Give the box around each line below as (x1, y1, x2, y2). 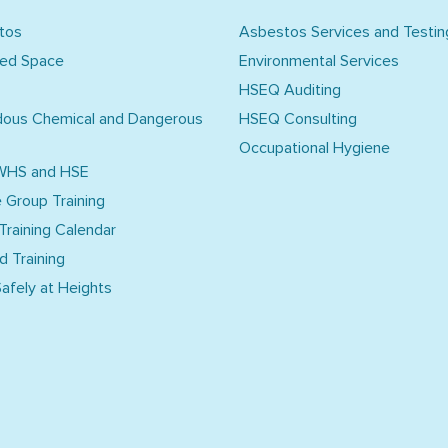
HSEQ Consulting (239, 109, 357, 130)
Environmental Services (239, 51, 399, 72)
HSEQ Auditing (239, 80, 341, 101)
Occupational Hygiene (239, 138, 390, 159)
